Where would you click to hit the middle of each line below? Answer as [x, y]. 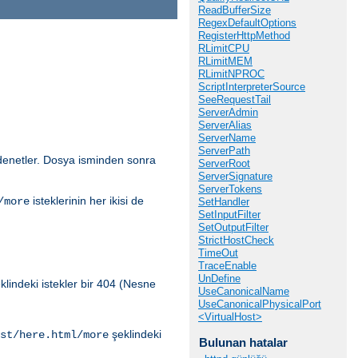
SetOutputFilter [233, 227]
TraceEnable [227, 266]
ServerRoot [224, 163]
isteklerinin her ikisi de [87, 201]
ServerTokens [230, 189]
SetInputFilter [229, 215]
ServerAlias [225, 125]
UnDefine [219, 278]
